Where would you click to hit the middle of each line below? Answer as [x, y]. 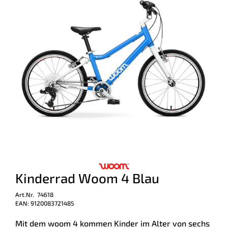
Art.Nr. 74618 [34, 194]
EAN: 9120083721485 [45, 203]
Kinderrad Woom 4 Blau [87, 178]
